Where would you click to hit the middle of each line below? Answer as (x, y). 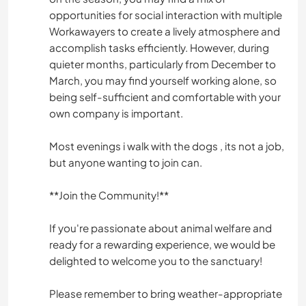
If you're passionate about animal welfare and (161, 228)
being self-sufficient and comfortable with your (165, 97)
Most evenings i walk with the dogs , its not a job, (167, 146)
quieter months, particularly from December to (163, 64)
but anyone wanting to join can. (126, 163)
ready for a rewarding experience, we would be (162, 245)
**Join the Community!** (109, 195)
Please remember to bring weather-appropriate (166, 294)
